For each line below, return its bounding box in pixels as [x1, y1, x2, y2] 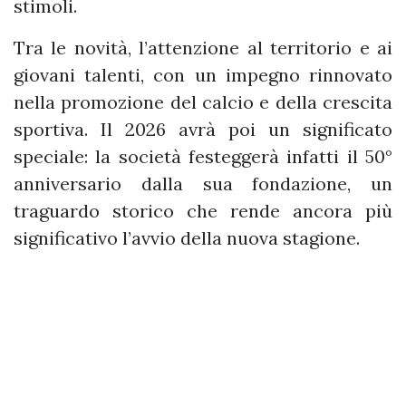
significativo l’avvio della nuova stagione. [14, 227, 360, 249]
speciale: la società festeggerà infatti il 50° [14, 145, 392, 168]
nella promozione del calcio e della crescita [14, 91, 392, 113]
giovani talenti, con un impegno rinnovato [14, 63, 392, 86]
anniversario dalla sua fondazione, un [14, 172, 392, 195]
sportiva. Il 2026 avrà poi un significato [14, 118, 392, 140]
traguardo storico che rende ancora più [14, 199, 392, 222]
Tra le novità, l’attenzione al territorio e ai [14, 36, 392, 59]
